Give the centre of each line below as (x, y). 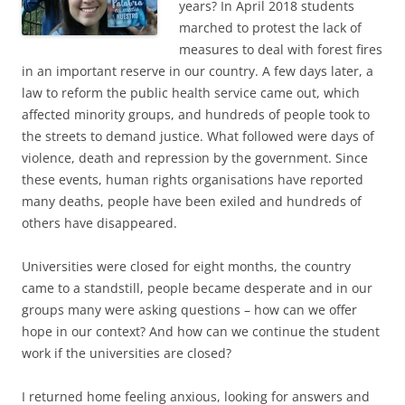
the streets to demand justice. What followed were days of (198, 137)
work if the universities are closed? (127, 353)
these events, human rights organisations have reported (193, 180)
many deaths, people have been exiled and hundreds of (192, 202)
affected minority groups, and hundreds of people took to (196, 115)
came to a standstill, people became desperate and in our (197, 288)
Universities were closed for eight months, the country (186, 267)
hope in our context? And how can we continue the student (201, 332)
